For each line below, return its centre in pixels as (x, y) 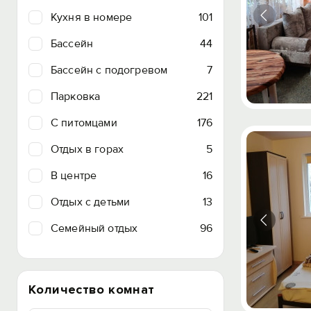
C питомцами (84, 123)
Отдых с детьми (91, 202)
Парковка (76, 96)
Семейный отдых (94, 228)
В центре (74, 176)
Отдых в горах (87, 149)
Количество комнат (92, 289)
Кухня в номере (92, 17)
